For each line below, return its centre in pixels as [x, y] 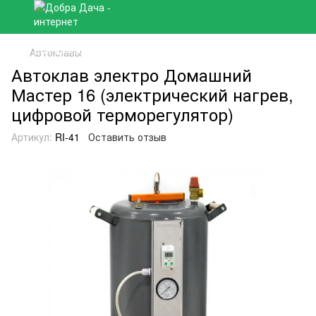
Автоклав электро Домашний [132, 74]
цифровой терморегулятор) [122, 114]
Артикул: [32, 137]
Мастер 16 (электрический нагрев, [152, 94]
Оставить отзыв [127, 137]
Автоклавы [56, 52]
